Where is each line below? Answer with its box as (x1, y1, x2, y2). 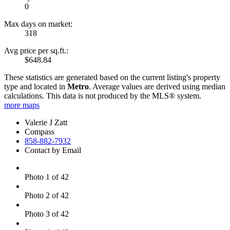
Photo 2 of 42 (25, 190, 69, 200)
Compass (25, 127, 54, 136)
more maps (4, 100, 40, 109)
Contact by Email (25, 145, 81, 155)
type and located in (4, 82, 67, 91)
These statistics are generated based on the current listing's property (4, 72, 220, 82)
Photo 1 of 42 (25, 172, 69, 181)
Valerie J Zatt (25, 118, 67, 127)
